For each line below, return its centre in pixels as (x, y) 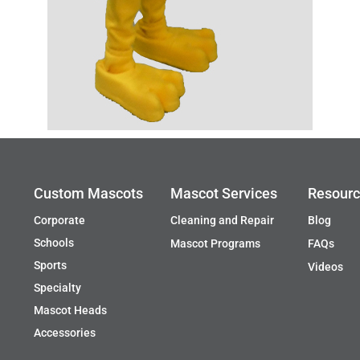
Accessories (64, 333)
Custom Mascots (88, 193)
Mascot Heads (70, 310)
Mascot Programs (216, 243)
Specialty (57, 288)
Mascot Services (224, 193)
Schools (53, 243)
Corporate (59, 220)
